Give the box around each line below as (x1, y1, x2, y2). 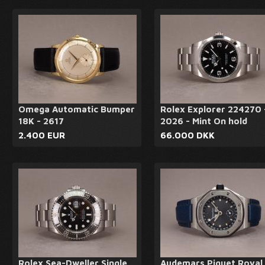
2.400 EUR (18, 130, 65, 140)
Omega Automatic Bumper (18, 104, 135, 114)
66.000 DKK (160, 130, 215, 140)
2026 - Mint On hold (160, 116, 247, 126)
